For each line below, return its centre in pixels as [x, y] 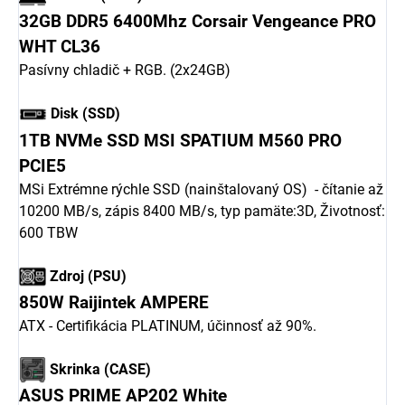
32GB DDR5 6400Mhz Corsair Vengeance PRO [198, 22]
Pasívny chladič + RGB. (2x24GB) [125, 71]
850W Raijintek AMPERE [114, 303]
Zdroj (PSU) [86, 276]
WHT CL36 [60, 47]
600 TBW [48, 233]
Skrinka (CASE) [99, 369]
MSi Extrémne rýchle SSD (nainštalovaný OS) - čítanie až [201, 190]
